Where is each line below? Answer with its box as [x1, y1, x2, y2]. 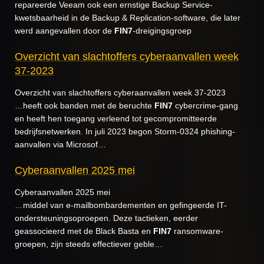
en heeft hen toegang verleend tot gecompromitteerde [15, 114, 217, 123]
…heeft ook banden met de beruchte [15, 101, 154, 110]
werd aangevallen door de [15, 26, 114, 35]
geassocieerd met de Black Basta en [15, 226, 153, 236]
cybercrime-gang [173, 101, 238, 110]
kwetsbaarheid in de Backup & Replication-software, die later [15, 13, 240, 22]
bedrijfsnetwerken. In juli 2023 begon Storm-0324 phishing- [15, 127, 235, 136]
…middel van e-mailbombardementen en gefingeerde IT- [15, 200, 227, 210]
